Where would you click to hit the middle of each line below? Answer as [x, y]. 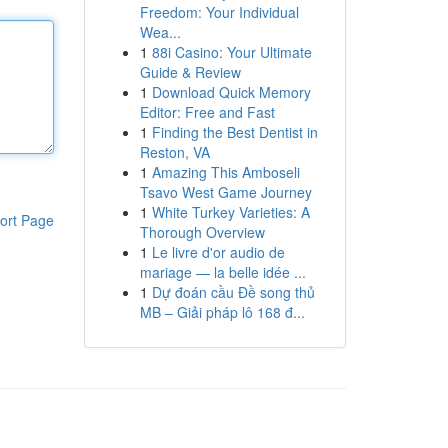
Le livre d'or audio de [218, 252]
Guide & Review [190, 72]
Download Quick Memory [231, 92]
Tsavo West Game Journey [225, 192]
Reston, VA [174, 152]
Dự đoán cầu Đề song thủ [233, 292]
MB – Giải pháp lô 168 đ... [222, 312]
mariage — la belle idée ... [222, 272]
